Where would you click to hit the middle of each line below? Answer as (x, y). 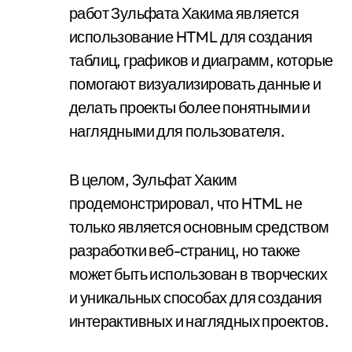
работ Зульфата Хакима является (184, 13)
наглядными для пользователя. (177, 131)
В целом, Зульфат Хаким (153, 180)
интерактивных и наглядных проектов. (199, 321)
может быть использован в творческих (198, 274)
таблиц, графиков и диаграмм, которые (201, 60)
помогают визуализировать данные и (195, 84)
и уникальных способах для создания (196, 297)
